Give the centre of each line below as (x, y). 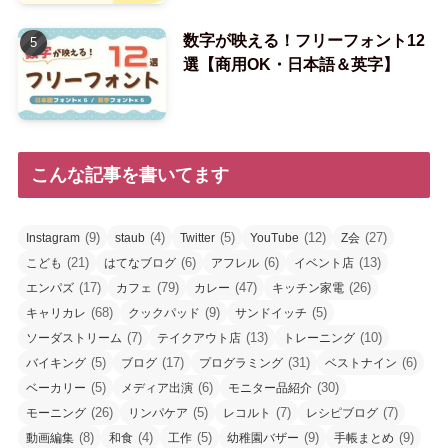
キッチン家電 (307, 287)
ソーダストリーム (73, 337)
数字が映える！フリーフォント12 (303, 40)
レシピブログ (341, 412)
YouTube (274, 237)
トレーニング (318, 337)
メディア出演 (156, 387)
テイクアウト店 (198, 337)
